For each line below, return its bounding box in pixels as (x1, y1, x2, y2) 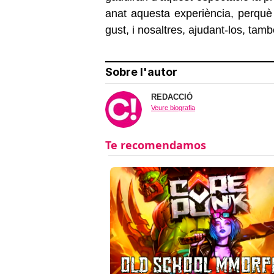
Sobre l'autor (105, 65, 177, 78)
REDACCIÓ (151, 92, 193, 102)
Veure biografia (151, 103, 195, 111)
